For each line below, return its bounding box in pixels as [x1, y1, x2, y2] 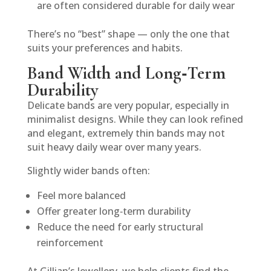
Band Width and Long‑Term [27, 62, 226, 84]
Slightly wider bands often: [27, 164, 150, 178]
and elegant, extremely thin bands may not [27, 126, 225, 140]
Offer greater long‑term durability [36, 204, 191, 218]
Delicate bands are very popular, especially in [27, 99, 229, 113]
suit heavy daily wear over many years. [27, 140, 201, 154]
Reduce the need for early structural [36, 220, 203, 234]
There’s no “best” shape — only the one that [27, 27, 230, 41]
